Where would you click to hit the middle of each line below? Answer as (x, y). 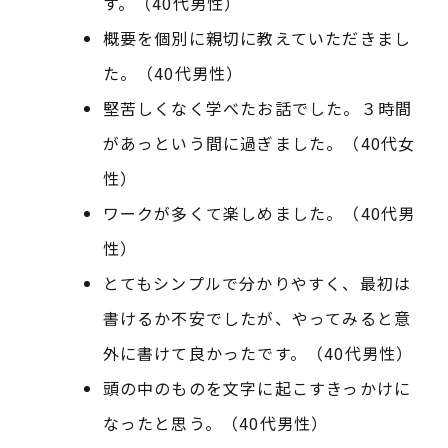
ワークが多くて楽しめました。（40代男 (259, 213)
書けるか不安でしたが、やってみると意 (257, 318)
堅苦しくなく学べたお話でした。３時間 (257, 108)
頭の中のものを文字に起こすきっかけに (257, 388)
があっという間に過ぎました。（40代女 (259, 143)
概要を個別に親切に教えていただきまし (257, 38)
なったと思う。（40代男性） (215, 423)
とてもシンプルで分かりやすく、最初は (257, 283)
